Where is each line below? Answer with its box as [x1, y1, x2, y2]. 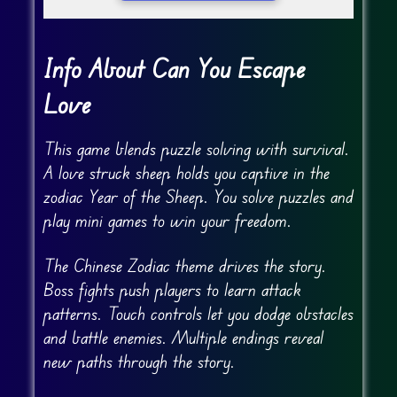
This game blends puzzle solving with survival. [43, 137, 349, 160]
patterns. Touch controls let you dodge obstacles [43, 302, 354, 325]
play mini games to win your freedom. [43, 209, 292, 232]
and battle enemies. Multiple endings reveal [43, 326, 323, 349]
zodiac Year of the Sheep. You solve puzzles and [43, 185, 354, 208]
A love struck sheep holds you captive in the [43, 161, 330, 184]
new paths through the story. [43, 350, 235, 373]
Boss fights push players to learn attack [43, 278, 301, 301]
